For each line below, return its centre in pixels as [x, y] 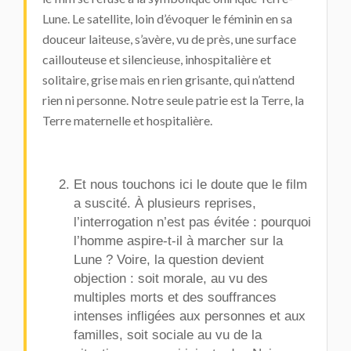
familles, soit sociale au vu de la [168, 335]
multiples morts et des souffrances [175, 297]
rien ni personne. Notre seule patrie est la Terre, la [173, 100]
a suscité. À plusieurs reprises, [165, 203]
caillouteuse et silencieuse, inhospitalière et [157, 59]
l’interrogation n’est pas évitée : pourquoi [192, 222]
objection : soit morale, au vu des [171, 278]
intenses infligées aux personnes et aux [190, 316]
